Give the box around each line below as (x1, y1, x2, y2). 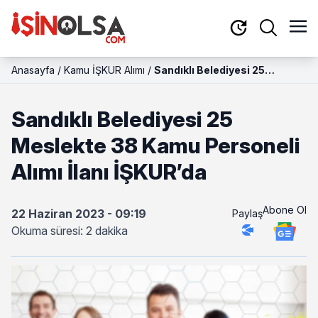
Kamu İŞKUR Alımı (64, 64, 145, 76)
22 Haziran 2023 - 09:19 (11, 207, 146, 221)
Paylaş (232, 207, 263, 219)
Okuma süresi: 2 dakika (11, 224, 128, 238)
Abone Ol (263, 203, 307, 216)
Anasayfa (11, 64, 55, 76)
